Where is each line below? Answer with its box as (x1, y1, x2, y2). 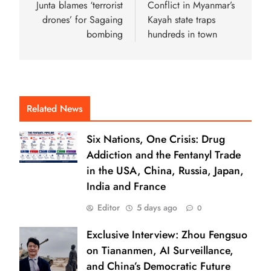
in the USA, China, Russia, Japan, (87, 162, 244, 178)
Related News (27, 101, 83, 116)
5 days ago (137, 201, 177, 214)
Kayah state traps (148, 12, 215, 27)
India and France (87, 178, 166, 194)
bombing (87, 27, 123, 41)
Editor (97, 201, 120, 214)
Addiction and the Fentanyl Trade (87, 146, 241, 163)
